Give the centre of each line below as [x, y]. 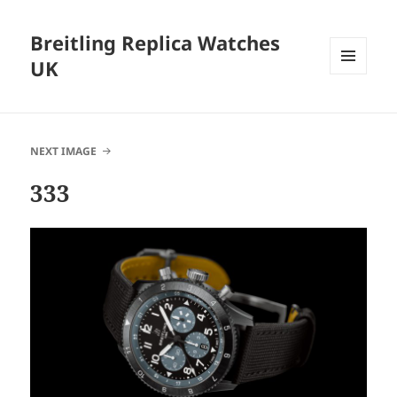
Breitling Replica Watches [156, 43]
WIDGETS [355, 112]
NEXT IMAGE [64, 152]
